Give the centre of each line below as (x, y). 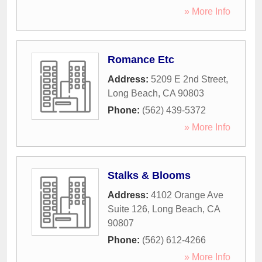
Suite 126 (127, 209)
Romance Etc (141, 60)
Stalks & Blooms (149, 176)
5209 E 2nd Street (188, 80)
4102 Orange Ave (187, 195)
